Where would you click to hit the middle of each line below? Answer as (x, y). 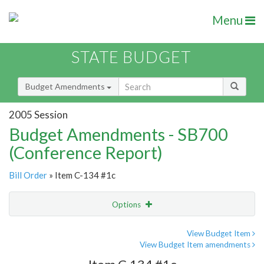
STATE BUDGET (131, 57)
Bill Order (28, 175)
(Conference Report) (86, 153)
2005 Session (38, 114)
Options (127, 205)
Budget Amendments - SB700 (118, 134)
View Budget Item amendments (196, 245)
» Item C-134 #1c (81, 175)
